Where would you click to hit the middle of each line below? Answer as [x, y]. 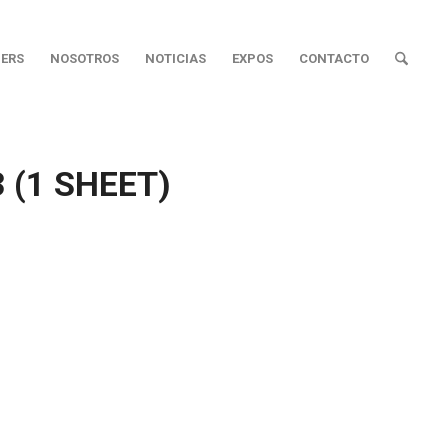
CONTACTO [333, 58]
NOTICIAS [175, 58]
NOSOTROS [84, 58]
